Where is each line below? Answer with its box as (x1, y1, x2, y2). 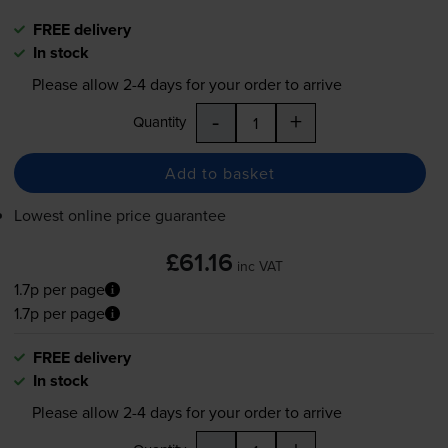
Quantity (132, 111, 186, 133)
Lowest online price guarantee (13, 204, 226, 227)
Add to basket (164, 161, 275, 184)
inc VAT (236, 256, 283, 277)
